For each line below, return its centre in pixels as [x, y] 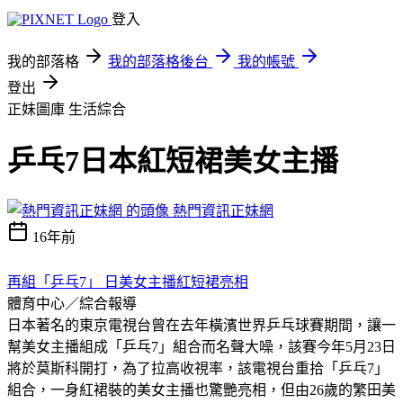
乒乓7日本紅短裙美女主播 [173, 161]
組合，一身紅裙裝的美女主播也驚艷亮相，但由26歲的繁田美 [201, 390]
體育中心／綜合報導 [72, 303]
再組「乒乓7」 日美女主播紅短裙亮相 [128, 282]
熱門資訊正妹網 [223, 210]
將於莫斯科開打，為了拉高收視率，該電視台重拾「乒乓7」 [198, 368]
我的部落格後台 [158, 62]
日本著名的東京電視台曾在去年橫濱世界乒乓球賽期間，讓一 [201, 325]
